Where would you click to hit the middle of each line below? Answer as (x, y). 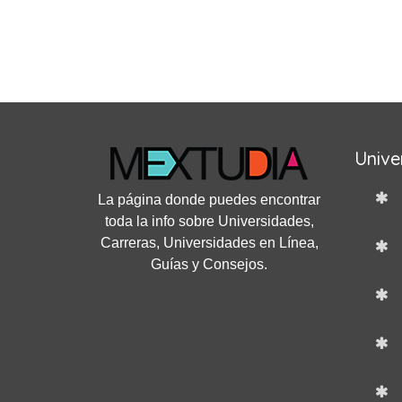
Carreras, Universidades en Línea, (209, 243)
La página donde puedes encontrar (210, 200)
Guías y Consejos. (210, 264)
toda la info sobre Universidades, (209, 221)
